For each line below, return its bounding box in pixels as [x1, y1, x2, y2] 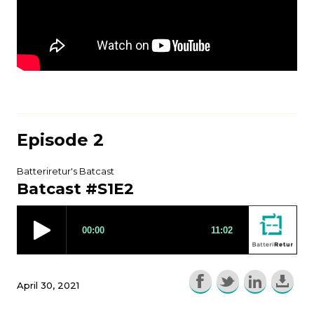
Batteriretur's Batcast [17, 165, 114, 177]
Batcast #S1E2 [17, 179, 134, 199]
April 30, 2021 [17, 280, 79, 292]
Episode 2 [17, 130, 104, 151]
